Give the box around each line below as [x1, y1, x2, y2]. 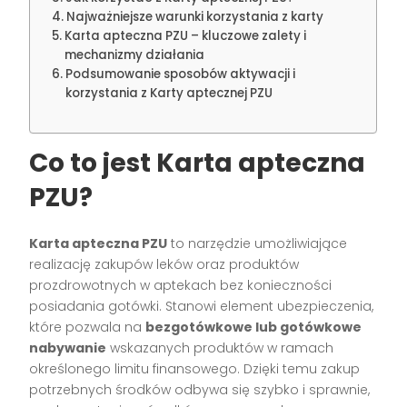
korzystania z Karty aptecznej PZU [65, 84, 273, 103]
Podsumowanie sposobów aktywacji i [65, 65, 296, 84]
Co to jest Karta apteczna [29, 145, 366, 182]
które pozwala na [29, 318, 146, 337]
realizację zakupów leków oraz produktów [29, 255, 300, 274]
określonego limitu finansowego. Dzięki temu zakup [29, 360, 361, 379]
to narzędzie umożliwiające [167, 234, 348, 253]
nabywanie [29, 339, 107, 358]
